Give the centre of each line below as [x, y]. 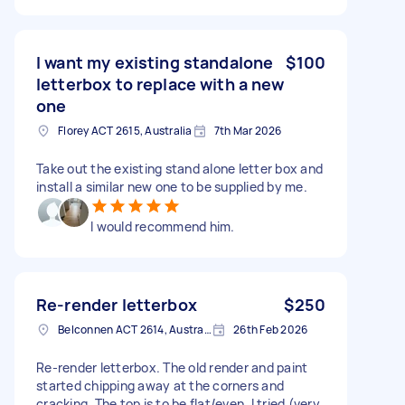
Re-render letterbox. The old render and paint [172, 367]
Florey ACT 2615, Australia [125, 130]
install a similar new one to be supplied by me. [172, 186]
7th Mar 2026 [248, 130]
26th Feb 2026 [271, 329]
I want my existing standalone [155, 62]
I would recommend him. [163, 226]
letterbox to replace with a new [160, 84]
